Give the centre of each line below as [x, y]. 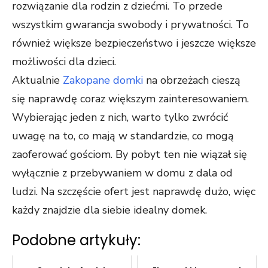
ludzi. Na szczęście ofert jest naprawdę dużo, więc [134, 192]
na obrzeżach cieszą [192, 80]
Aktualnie [37, 80]
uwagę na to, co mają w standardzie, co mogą [123, 136]
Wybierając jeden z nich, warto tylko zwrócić [120, 118]
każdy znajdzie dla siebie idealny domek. [109, 210]
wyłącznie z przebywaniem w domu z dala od [122, 173]
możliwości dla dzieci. [64, 62]
